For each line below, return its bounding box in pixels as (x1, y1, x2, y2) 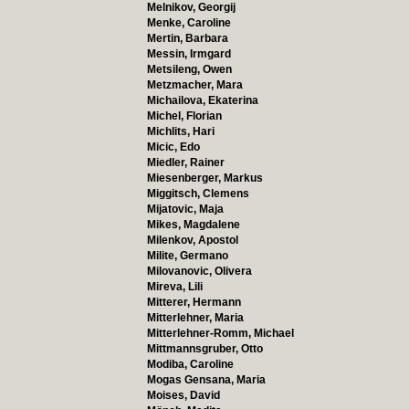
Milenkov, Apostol (146, 234, 238, 246)
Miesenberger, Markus (146, 172, 263, 184)
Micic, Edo (146, 141, 200, 153)
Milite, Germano (146, 249, 228, 262)
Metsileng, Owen (146, 63, 232, 76)
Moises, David (146, 389, 220, 402)
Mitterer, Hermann (146, 296, 241, 309)
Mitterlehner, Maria (146, 311, 244, 324)
